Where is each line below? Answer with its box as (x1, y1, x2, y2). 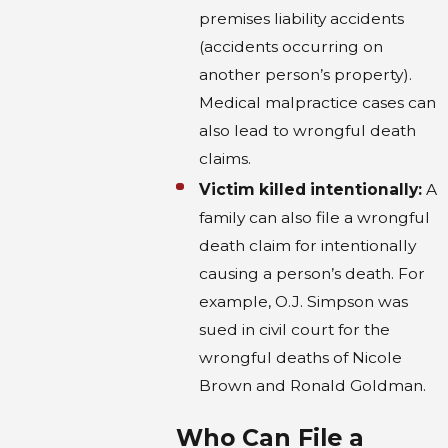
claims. (199, 148, 252, 168)
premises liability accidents (199, 8, 405, 28)
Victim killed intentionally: (199, 179, 427, 199)
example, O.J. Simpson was (199, 291, 409, 311)
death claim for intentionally (199, 235, 417, 255)
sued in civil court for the (199, 319, 391, 339)
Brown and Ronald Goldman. (199, 375, 427, 395)
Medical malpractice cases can (199, 92, 437, 112)
